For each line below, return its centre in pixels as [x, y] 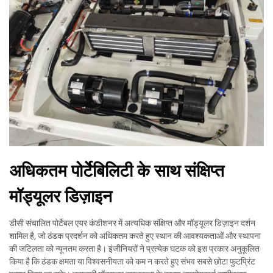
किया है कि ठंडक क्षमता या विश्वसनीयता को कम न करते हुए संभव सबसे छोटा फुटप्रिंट [132, 262]
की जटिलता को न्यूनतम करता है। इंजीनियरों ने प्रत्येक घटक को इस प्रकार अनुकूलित [134, 249]
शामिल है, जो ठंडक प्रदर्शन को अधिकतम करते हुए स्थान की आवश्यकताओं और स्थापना [135, 236]
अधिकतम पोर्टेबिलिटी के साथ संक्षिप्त [117, 171]
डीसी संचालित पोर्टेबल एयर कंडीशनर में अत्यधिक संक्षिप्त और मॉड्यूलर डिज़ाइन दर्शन [132, 223]
